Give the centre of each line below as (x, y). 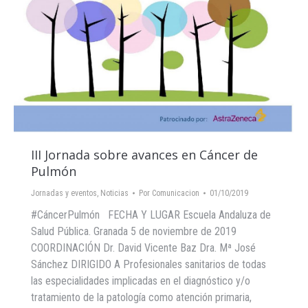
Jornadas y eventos (64, 194)
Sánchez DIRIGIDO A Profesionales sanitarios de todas (148, 265)
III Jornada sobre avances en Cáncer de (144, 155)
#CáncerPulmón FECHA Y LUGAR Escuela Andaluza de (151, 215)
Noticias (114, 194)
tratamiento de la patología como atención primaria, (141, 298)
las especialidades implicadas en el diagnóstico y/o (141, 281)
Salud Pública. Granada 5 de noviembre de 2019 (134, 232)
